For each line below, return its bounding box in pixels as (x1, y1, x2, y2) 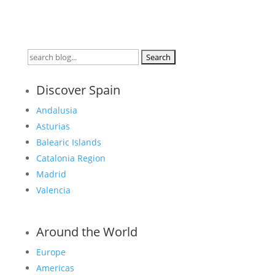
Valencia (36, 184, 71, 196)
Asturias (36, 120, 70, 133)
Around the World (36, 223, 137, 241)
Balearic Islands (36, 136, 101, 149)
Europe (36, 246, 66, 258)
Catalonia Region (36, 152, 106, 165)
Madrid (36, 168, 66, 180)
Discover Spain (36, 82, 120, 99)
